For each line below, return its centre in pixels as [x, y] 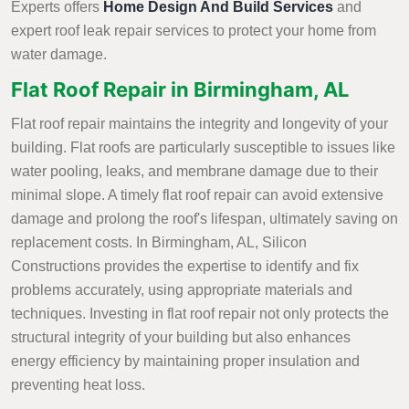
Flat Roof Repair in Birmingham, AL [180, 90]
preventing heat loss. [78, 385]
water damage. [59, 55]
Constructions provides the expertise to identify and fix [185, 267]
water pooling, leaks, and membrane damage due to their [194, 172]
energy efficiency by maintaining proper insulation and [185, 362]
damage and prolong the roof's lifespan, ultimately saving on [204, 219]
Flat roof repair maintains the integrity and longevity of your [199, 124]
